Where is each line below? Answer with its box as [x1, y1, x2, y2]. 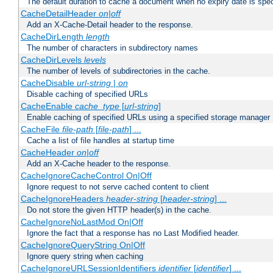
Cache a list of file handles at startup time [27, 136, 174, 146]
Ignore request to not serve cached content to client [27, 182, 209, 192]
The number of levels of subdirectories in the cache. [27, 66, 210, 76]
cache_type [74, 101, 119, 112]
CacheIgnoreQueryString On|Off [20, 240, 145, 250]
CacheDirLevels [20, 55, 84, 65]
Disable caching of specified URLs [27, 90, 148, 99]
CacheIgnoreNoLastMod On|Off [20, 217, 143, 227]
